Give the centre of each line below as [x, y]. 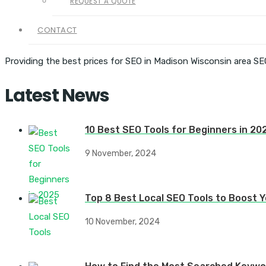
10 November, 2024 [122, 221]
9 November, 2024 [121, 153]
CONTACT [57, 30]
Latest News [57, 95]
